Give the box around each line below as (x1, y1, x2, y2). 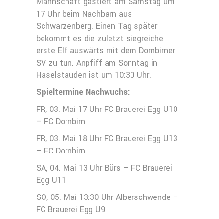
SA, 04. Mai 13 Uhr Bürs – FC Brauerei (36, 162, 172, 174)
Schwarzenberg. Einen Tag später (36, 21, 157, 32)
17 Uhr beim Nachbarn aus (36, 8, 132, 20)
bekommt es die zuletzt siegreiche (36, 33, 163, 44)
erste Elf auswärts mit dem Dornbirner (36, 45, 175, 56)
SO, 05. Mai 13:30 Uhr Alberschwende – (36, 192, 178, 203)
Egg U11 (36, 175, 66, 186)
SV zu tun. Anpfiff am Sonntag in (36, 57, 157, 68)
